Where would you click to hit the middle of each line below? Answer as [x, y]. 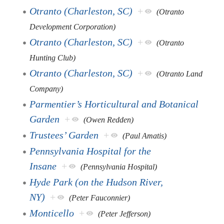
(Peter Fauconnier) [100, 197]
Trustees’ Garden [64, 135]
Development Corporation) [73, 26]
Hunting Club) [53, 57]
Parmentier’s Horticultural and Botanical [114, 104]
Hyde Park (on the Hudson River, [96, 182]
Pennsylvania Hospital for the [90, 151]
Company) [46, 88]
